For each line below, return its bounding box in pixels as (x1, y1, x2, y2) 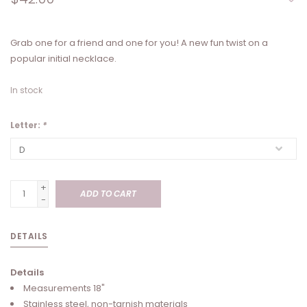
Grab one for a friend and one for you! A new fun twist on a (10, 36, 268, 50)
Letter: (10, 119, 42, 132)
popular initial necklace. (10, 52, 116, 66)
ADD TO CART (80, 188, 136, 200)
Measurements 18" (23, 282, 105, 295)
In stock (10, 84, 42, 97)
